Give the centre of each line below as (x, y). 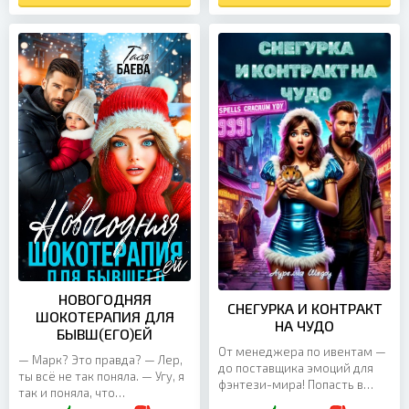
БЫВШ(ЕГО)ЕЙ (105, 334)
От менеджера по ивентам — (302, 351)
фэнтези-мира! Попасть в (291, 384)
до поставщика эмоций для (296, 367)
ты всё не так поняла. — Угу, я (101, 377)
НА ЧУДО (304, 325)
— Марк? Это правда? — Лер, (100, 360)
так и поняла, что (67, 393)
